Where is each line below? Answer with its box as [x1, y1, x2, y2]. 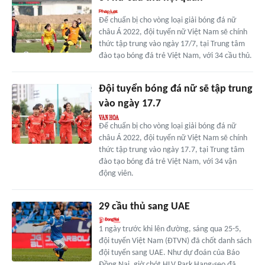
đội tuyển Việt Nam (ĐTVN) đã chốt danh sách [98, 237, 251, 246]
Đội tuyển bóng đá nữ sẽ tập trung [98, 83, 253, 95]
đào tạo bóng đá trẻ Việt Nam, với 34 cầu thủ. [98, 51, 252, 61]
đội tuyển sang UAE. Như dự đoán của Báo [98, 248, 240, 258]
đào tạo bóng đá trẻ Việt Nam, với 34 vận [98, 157, 237, 167]
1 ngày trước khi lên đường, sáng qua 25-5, [98, 225, 241, 234]
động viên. [98, 169, 134, 179]
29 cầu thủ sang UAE [98, 201, 190, 213]
